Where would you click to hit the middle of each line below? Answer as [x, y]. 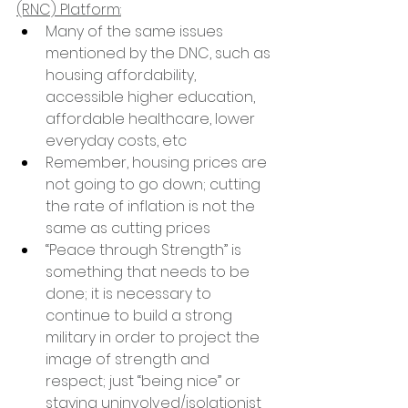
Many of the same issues [136, 31]
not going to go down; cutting [155, 184]
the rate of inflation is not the [152, 206]
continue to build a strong [141, 315]
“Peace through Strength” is [145, 250]
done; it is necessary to [130, 293]
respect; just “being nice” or [145, 381]
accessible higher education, [152, 97]
